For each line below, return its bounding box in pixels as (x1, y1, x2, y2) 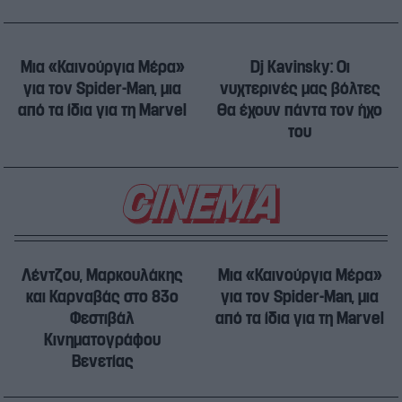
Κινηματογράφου (44, 328, 161, 351)
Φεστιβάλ (70, 307, 135, 329)
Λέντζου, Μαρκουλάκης (22, 264, 183, 286)
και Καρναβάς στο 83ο (26, 285, 179, 308)
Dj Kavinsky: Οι (249, 56, 350, 78)
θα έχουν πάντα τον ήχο (217, 99, 382, 121)
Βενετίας (71, 350, 134, 372)
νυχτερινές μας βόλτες (219, 77, 380, 100)
